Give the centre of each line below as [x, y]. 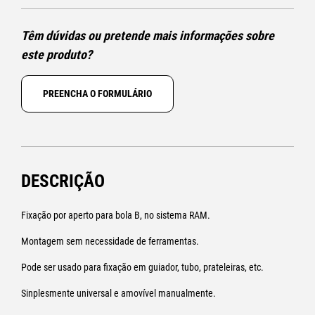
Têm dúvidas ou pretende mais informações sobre [148, 36]
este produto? [57, 54]
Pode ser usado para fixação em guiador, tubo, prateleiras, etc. [142, 267]
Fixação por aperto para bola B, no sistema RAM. [116, 215]
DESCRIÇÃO [63, 181]
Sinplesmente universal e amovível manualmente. [118, 293]
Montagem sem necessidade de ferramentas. [110, 241]
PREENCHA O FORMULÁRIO [97, 94]
